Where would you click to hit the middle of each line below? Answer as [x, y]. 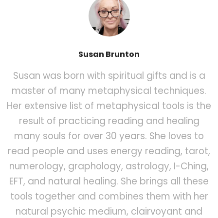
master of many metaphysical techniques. [109, 91]
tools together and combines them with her [109, 197]
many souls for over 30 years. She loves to [109, 136]
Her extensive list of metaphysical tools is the [109, 106]
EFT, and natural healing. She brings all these [109, 182]
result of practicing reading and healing [109, 121]
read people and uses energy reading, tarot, [109, 151]
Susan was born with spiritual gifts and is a [109, 76]
